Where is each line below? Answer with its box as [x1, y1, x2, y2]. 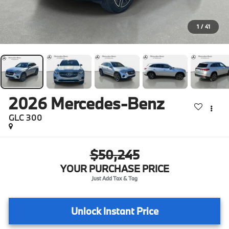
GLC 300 [9, 111, 43, 123]
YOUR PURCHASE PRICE [60, 162, 169, 175]
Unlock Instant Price [71, 204, 158, 217]
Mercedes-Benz [51, 93, 169, 113]
